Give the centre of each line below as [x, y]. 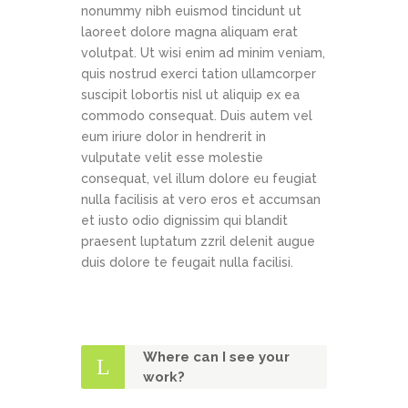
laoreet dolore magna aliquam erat [189, 32]
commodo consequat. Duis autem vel [197, 116]
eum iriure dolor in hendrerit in [173, 137]
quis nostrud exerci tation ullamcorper [199, 74]
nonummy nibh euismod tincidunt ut [191, 11]
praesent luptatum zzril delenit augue [198, 242]
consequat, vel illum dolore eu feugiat [199, 179]
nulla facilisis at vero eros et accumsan [201, 200]
